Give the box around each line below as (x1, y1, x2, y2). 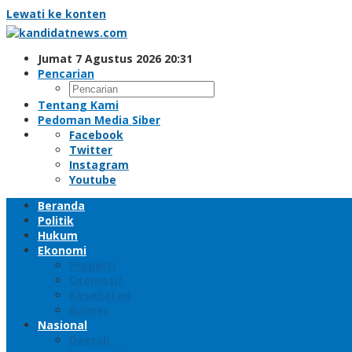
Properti (69, 258, 115, 273)
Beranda (38, 198, 85, 213)
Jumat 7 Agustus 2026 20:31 (38, 51, 192, 66)
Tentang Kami (38, 97, 119, 112)
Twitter (69, 142, 112, 157)
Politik (38, 213, 74, 228)
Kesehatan (69, 288, 130, 302)
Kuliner (69, 302, 108, 317)
